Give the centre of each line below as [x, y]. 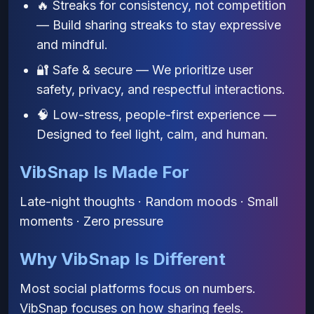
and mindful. [72, 45]
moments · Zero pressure [91, 221]
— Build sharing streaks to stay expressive [159, 25]
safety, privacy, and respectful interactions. [161, 89]
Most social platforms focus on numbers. [138, 288]
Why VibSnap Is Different [123, 259]
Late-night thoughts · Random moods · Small [149, 202]
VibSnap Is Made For [104, 172]
